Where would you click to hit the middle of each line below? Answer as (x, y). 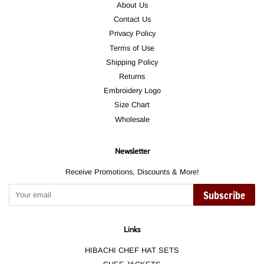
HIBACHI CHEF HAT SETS (132, 250)
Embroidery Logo (132, 91)
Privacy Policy (132, 34)
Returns (132, 76)
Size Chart (132, 105)
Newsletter (132, 151)
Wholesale (132, 119)
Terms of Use (132, 48)
